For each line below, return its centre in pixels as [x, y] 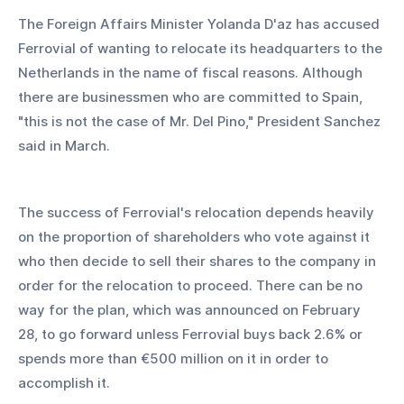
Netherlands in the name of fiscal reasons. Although [192, 72]
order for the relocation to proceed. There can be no [192, 285]
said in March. [64, 145]
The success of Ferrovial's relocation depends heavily [198, 212]
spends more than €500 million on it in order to [175, 358]
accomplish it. [66, 382]
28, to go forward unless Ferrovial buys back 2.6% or [192, 334]
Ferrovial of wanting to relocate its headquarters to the [202, 48]
